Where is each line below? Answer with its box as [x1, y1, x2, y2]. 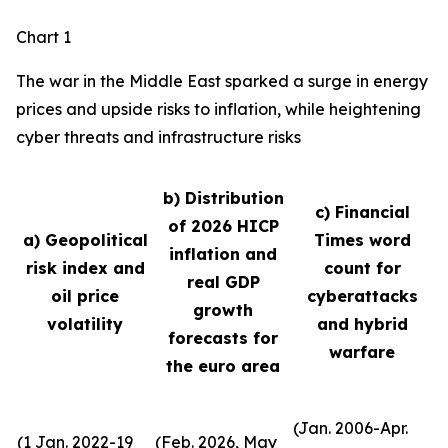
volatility [47, 314, 123, 334]
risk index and [25, 258, 145, 278]
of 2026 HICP [167, 216, 279, 236]
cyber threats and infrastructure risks [16, 127, 301, 147]
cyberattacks [306, 286, 418, 306]
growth [193, 300, 253, 320]
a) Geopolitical [22, 230, 148, 250]
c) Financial [314, 202, 410, 222]
